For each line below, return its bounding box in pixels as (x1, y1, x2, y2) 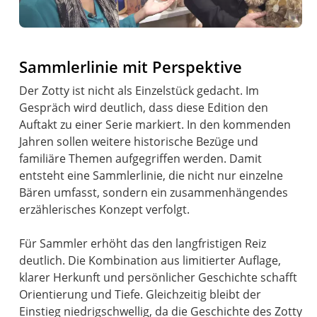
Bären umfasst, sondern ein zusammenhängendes (19, 184, 289, 200)
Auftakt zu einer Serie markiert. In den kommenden (19, 116, 292, 132)
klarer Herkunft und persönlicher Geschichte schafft (19, 269, 298, 285)
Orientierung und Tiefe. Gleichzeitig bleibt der (19, 286, 262, 302)
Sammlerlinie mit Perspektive (19, 55, 243, 78)
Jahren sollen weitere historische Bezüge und (19, 133, 259, 149)
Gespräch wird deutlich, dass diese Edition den (19, 99, 269, 115)
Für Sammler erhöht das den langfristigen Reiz (19, 235, 267, 251)
